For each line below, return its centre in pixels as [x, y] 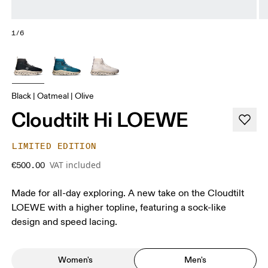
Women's [75, 260]
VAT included [76, 165]
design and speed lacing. [65, 222]
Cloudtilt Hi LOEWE [100, 119]
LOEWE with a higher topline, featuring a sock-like [119, 207]
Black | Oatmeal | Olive [53, 96]
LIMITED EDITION [54, 146]
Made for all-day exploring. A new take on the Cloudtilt [128, 193]
